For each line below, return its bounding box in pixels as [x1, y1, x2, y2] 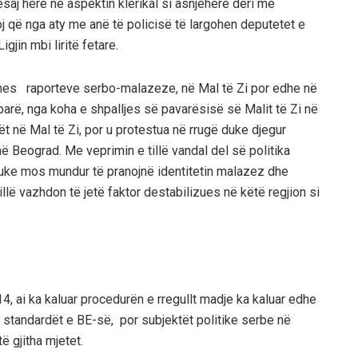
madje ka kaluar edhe [197, 291, 316, 307]
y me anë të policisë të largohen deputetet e [59, 16, 305, 32]
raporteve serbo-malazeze [23, 80, 176, 96]
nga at [22, 16, 59, 32]
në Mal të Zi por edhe [178, 80, 304, 96]
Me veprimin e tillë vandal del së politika [65, 142, 290, 158]
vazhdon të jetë [19, 184, 105, 200]
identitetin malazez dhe [157, 163, 288, 179]
